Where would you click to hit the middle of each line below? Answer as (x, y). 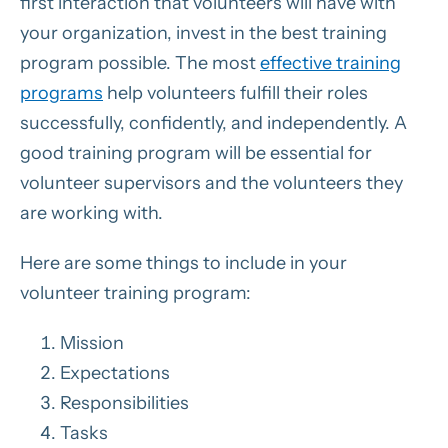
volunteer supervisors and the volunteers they (211, 182)
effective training (330, 62)
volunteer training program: (135, 292)
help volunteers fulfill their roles (235, 92)
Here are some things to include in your (183, 262)
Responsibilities (124, 402)
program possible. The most (140, 62)
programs (61, 92)
